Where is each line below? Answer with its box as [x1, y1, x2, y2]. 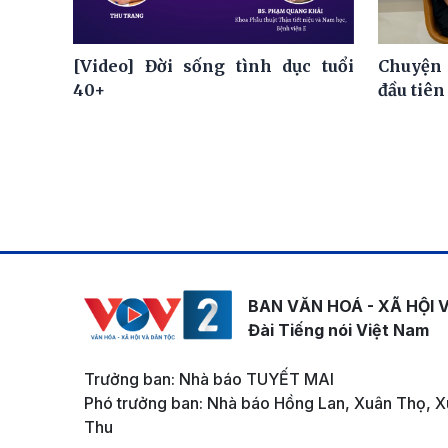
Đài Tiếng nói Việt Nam [248, 320, 429, 341]
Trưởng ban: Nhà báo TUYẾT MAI [84, 368, 334, 389]
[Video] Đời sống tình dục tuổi [73, 56, 354, 77]
